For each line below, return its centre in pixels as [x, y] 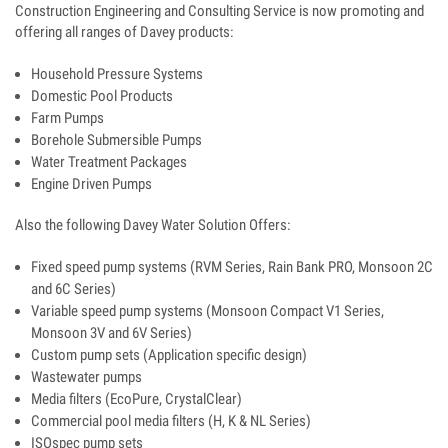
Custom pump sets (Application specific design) [169, 355]
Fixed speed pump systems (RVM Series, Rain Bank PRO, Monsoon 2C [232, 267]
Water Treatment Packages [109, 162]
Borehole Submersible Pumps [116, 140]
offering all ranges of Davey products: [124, 32]
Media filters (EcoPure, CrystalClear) [136, 399]
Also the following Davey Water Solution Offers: [153, 225]
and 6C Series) [73, 289]
